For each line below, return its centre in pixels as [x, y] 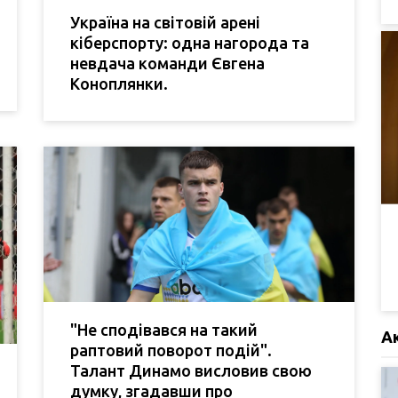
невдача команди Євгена [167, 63]
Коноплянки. [119, 83]
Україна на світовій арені [165, 22]
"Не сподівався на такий [164, 329]
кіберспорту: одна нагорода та [190, 42]
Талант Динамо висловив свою [191, 370]
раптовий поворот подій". [171, 350]
